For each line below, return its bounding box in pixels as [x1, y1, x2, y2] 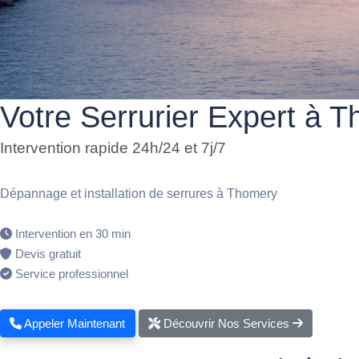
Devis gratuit [15, 247, 81, 261]
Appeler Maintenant [22, 316, 126, 330]
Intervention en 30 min [15, 227, 131, 241]
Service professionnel [15, 267, 128, 281]
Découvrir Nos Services [163, 316, 289, 330]
